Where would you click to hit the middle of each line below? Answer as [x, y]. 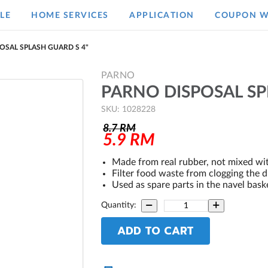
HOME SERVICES [70, 16]
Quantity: [119, 205]
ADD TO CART [156, 231]
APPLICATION [162, 16]
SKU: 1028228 [128, 109]
